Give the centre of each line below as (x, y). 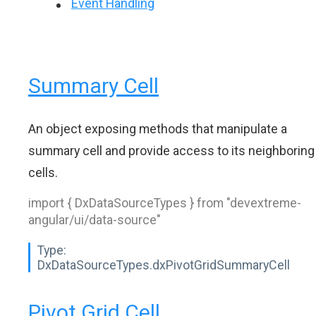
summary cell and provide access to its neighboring (171, 151)
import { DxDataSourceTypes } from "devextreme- (165, 203)
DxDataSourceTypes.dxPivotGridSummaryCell (164, 265)
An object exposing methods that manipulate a (158, 129)
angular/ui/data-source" (95, 220)
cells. (43, 172)
